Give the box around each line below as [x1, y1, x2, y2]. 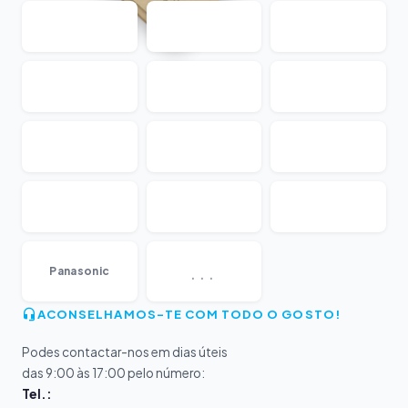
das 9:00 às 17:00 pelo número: [22, 364, 205, 381]
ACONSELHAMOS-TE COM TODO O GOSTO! [37, 305, 341, 321]
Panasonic [49, 263, 110, 278]
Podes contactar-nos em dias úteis [22, 343, 228, 360]
